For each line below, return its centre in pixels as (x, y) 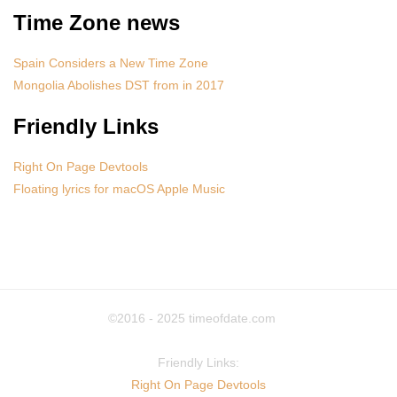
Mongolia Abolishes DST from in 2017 (119, 85)
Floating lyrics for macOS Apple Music (119, 188)
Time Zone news (97, 22)
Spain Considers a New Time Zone (111, 62)
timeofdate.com (232, 318)
